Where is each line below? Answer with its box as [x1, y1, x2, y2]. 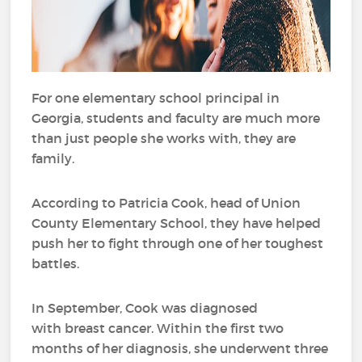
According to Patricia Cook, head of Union [32, 195, 301, 211]
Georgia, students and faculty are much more [32, 110, 321, 126]
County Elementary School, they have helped [32, 215, 322, 231]
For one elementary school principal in [32, 90, 280, 106]
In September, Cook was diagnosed [32, 300, 259, 316]
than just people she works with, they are [32, 130, 297, 146]
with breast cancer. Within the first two [32, 320, 284, 336]
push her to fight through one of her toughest [32, 235, 324, 251]
